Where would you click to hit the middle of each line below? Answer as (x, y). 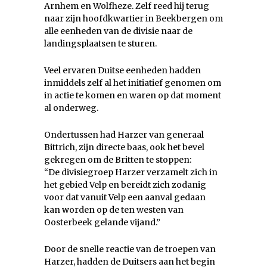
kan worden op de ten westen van (114, 210)
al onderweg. (71, 108)
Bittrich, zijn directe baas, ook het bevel (124, 148)
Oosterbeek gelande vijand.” (102, 223)
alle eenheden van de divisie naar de (118, 31)
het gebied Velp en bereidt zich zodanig (125, 185)
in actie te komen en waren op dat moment (133, 96)
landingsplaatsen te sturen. (100, 44)
